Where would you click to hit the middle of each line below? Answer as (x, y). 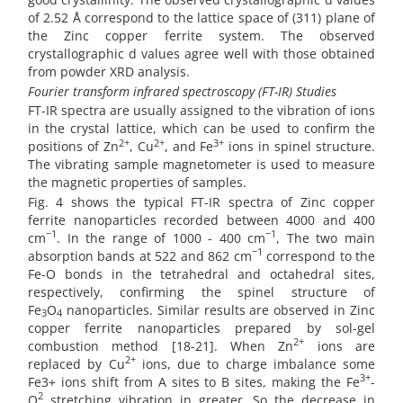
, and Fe (189, 147)
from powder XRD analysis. (109, 72)
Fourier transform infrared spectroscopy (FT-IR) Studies (182, 91)
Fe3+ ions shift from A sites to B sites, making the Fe (194, 381)
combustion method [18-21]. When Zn (161, 345)
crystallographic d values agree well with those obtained (201, 54)
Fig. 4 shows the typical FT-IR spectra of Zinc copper (201, 201)
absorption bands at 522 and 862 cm (140, 255)
